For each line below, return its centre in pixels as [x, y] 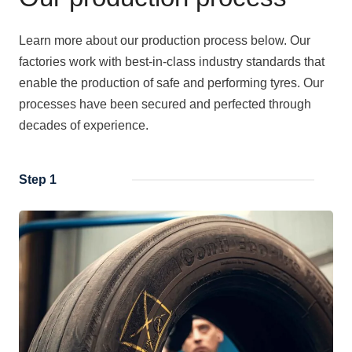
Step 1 [38, 179]
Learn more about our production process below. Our [165, 40]
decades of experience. [84, 125]
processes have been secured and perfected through [165, 104]
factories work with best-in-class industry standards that [172, 61]
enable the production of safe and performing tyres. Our [171, 82]
